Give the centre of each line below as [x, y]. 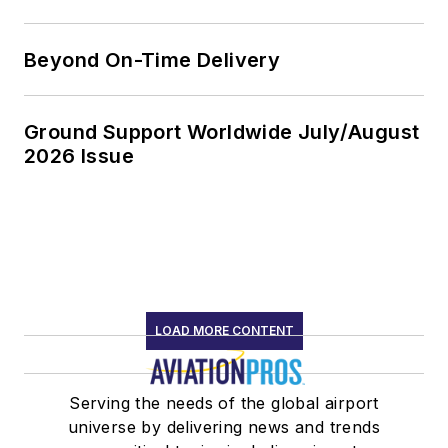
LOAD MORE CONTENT [224, 331]
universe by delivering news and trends [224, 427]
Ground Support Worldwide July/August [222, 132]
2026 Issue [79, 156]
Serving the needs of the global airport [224, 403]
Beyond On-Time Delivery [153, 60]
